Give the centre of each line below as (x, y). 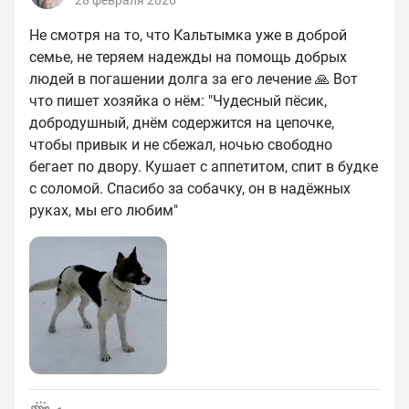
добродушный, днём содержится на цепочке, (182, 123)
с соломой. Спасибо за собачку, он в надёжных (190, 189)
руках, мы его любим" (104, 210)
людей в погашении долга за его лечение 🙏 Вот (194, 79)
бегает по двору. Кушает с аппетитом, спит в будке (204, 167)
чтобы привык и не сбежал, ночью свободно (181, 145)
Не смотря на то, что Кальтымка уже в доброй (188, 35)
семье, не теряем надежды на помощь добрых (188, 57)
